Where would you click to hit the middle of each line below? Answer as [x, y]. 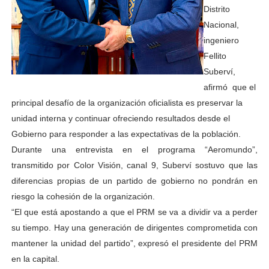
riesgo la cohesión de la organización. [83, 196]
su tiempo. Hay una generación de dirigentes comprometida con [134, 228]
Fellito [215, 56]
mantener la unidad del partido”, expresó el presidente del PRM [134, 243]
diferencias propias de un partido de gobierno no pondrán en [134, 181]
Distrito [216, 9]
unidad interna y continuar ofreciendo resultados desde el [120, 118]
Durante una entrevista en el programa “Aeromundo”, [134, 150]
